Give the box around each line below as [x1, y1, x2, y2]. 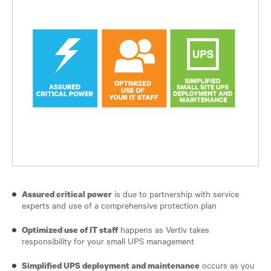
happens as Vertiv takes [118, 223, 209, 235]
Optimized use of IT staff [22, 223, 118, 235]
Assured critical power [22, 188, 112, 200]
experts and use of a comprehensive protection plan [22, 198, 217, 211]
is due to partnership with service [112, 187, 239, 200]
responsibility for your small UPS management [22, 234, 194, 247]
